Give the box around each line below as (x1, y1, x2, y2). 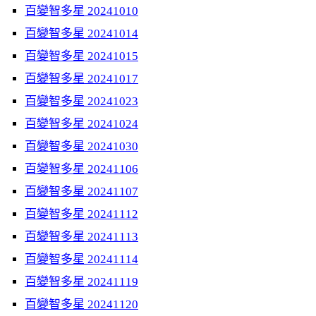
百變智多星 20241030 (25, 140, 138, 153)
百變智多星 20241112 (25, 207, 138, 221)
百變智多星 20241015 (25, 49, 138, 63)
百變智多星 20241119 (25, 275, 138, 288)
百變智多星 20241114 (25, 253, 138, 266)
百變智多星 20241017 (25, 72, 138, 85)
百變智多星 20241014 (25, 27, 138, 40)
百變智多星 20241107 (25, 185, 138, 198)
